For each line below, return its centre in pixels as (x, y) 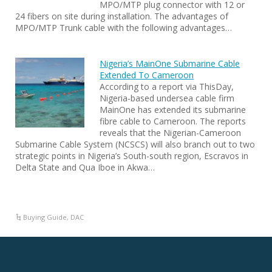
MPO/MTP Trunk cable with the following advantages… (124, 28)
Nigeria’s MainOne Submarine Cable (170, 64)
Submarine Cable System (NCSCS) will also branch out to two (135, 144)
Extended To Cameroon (147, 75)
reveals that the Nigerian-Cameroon (171, 133)
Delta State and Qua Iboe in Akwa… (85, 168)
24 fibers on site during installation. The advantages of (122, 16)
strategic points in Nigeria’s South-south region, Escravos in (132, 156)
